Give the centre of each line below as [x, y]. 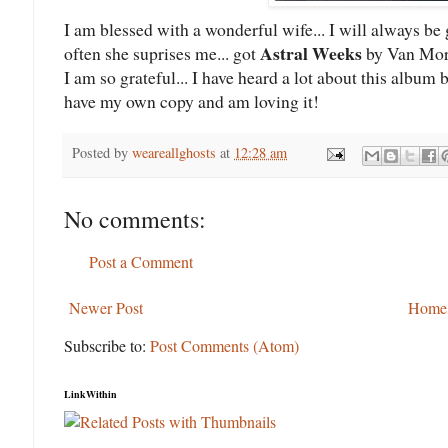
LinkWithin [90, 393]
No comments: [135, 218]
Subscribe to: [107, 345]
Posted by [102, 153]
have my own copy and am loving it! [191, 101]
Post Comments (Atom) [224, 345]
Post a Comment [141, 261]
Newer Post [106, 307]
